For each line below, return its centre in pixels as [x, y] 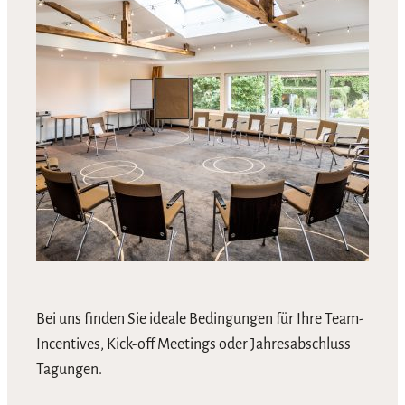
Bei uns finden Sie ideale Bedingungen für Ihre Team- [200, 319]
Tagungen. [69, 369]
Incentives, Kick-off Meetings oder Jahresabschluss [193, 344]
